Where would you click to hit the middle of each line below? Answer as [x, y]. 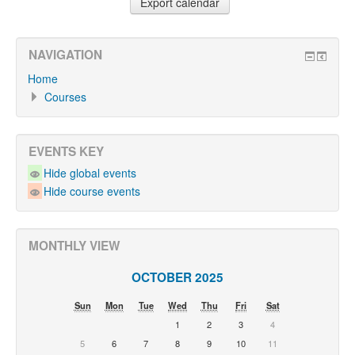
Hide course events [92, 191]
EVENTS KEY [66, 151]
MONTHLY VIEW [74, 245]
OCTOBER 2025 [177, 277]
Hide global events [90, 173]
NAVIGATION [65, 55]
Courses [65, 97]
